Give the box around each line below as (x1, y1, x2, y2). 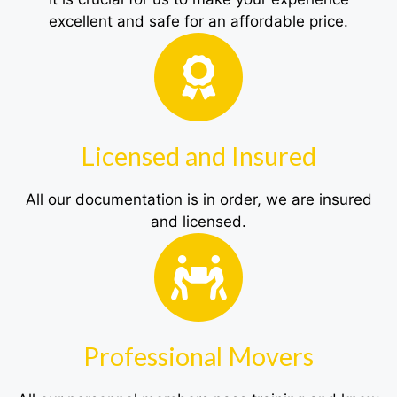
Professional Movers (83, 340, 314, 372)
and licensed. (151, 213, 246, 231)
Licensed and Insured (81, 140, 316, 172)
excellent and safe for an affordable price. (49, 12, 348, 31)
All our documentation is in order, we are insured (25, 191, 372, 209)
